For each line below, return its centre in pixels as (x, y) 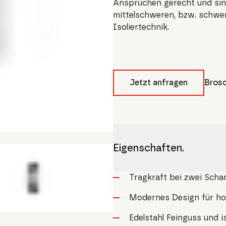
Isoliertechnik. (141, 27)
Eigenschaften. (149, 148)
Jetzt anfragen (159, 82)
